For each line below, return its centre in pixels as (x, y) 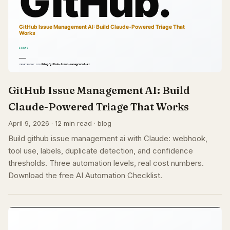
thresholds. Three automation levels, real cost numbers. (106, 163)
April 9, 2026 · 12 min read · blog (60, 123)
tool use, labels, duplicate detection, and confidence (101, 150)
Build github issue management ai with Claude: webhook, (108, 138)
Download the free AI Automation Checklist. (85, 175)
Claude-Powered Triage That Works (99, 106)
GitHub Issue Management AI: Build (99, 90)
